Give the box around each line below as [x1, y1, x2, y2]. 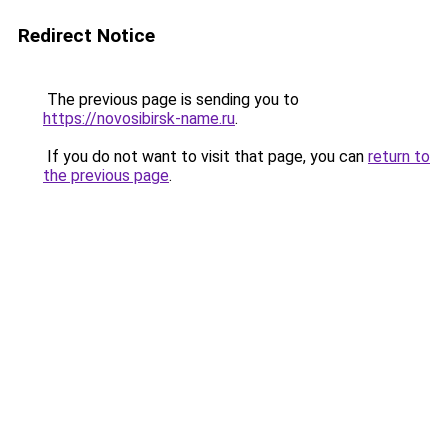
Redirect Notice [18, 24, 155, 47]
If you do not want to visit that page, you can [43, 147, 368, 166]
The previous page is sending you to [43, 90, 299, 109]
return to [368, 147, 430, 166]
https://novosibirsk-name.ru [43, 109, 235, 128]
